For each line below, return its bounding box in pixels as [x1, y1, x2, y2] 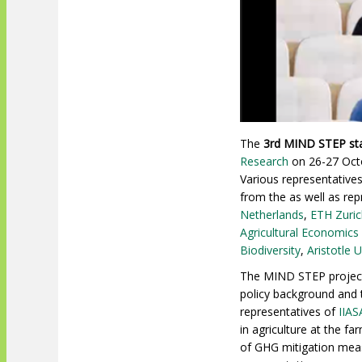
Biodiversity [240, 242, 301, 259]
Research [240, 154, 288, 170]
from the [240, 189, 289, 205]
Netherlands [240, 207, 304, 223]
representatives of [240, 304, 339, 320]
